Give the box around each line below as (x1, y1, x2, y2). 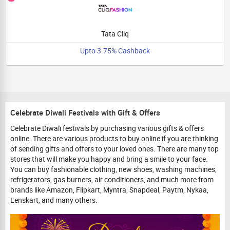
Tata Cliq (101, 29, 129, 39)
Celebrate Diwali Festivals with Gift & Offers (10, 107, 160, 118)
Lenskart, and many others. (10, 195, 98, 205)
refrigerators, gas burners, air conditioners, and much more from (10, 175, 214, 184)
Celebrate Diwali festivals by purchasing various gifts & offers (10, 123, 204, 133)
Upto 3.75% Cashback (80, 46, 150, 55)
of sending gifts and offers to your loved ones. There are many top (10, 144, 219, 154)
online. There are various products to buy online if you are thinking (10, 133, 218, 143)
